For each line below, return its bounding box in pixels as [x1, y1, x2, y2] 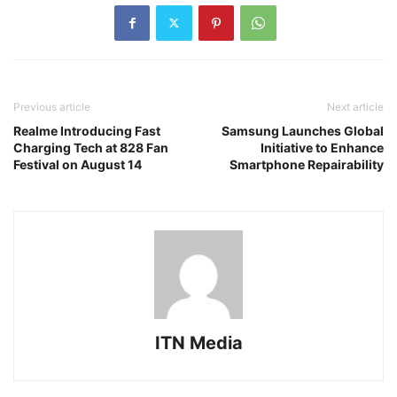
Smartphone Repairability [230, 156, 384, 172]
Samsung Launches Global [222, 122, 384, 138]
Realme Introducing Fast [13, 122, 160, 138]
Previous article [13, 99, 90, 113]
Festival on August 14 [13, 156, 142, 172]
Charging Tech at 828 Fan [13, 139, 168, 155]
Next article [327, 99, 384, 113]
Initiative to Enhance [261, 139, 384, 155]
